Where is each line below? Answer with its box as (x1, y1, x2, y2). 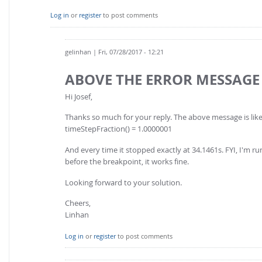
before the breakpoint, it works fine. (65, 156, 189, 167)
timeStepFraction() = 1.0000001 (65, 123, 172, 135)
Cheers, (65, 198, 91, 209)
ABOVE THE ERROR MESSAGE (65, 69, 260, 89)
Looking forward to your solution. (65, 177, 182, 188)
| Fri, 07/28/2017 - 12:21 (91, 47, 164, 56)
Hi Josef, (65, 91, 92, 102)
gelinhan (65, 47, 91, 56)
